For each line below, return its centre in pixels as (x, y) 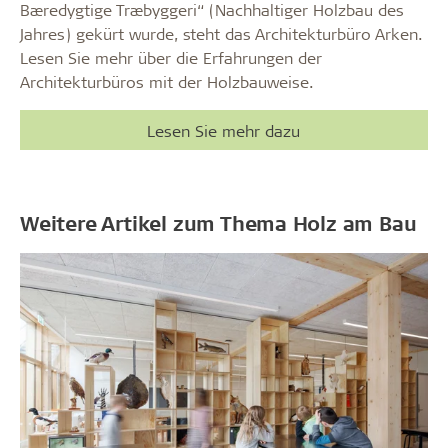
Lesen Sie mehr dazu (224, 130)
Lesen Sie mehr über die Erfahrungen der (171, 57)
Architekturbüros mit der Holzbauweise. (169, 81)
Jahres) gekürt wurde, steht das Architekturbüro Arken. (221, 33)
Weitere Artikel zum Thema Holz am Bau (218, 222)
